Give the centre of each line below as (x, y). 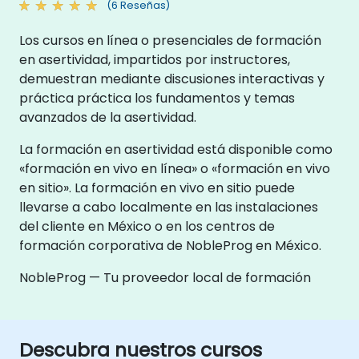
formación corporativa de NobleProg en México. (170, 245)
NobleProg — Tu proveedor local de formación (165, 277)
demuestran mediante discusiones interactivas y (172, 79)
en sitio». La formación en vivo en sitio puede (157, 188)
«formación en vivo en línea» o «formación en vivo (175, 168)
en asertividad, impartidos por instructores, (155, 59)
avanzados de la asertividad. (108, 117)
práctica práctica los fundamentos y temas (157, 98)
